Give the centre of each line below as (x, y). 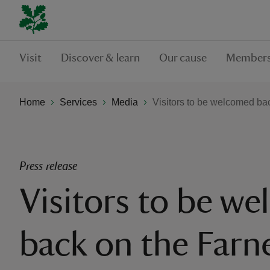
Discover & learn (100, 58)
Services (78, 102)
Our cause (183, 58)
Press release (48, 166)
